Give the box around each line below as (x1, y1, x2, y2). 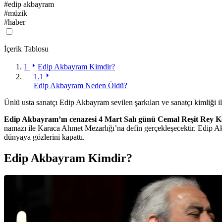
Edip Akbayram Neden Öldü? (34, 81, 127, 90)
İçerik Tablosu (4, 45, 49, 54)
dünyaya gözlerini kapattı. (4, 133, 85, 142)
